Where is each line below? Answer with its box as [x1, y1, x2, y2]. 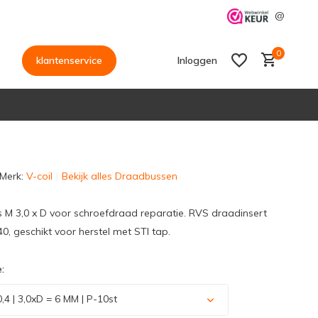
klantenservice [35, 53, 102, 67]
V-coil [26, 170, 53, 182]
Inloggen [177, 54, 217, 67]
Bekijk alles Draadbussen [61, 170, 177, 182]
